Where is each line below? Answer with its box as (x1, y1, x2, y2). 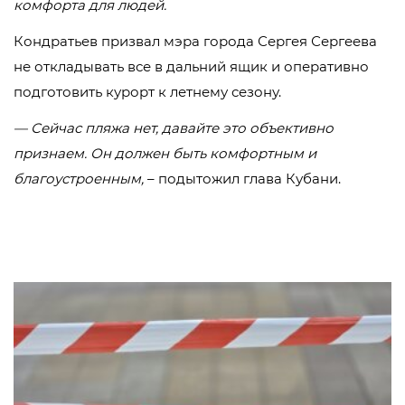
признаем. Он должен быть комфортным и (14, 145, 316, 162)
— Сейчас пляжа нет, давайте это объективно (14, 119, 334, 137)
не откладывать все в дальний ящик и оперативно (14, 58, 369, 75)
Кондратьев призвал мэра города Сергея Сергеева (14, 33, 377, 50)
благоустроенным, (14, 170, 144, 187)
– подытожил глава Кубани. (144, 170, 341, 187)
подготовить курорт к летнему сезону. (14, 83, 281, 100)
